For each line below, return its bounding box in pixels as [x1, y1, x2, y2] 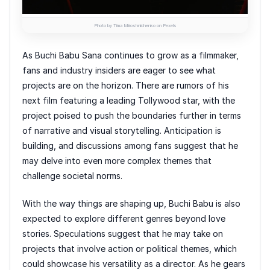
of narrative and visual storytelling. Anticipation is [22, 125, 221, 136]
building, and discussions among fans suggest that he [22, 140, 238, 151]
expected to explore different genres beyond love [22, 213, 225, 224]
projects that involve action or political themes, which [22, 243, 237, 254]
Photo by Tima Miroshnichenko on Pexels [93, 22, 177, 28]
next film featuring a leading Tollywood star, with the [22, 95, 235, 105]
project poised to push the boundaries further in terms [22, 110, 241, 121]
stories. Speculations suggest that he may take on [22, 228, 223, 239]
